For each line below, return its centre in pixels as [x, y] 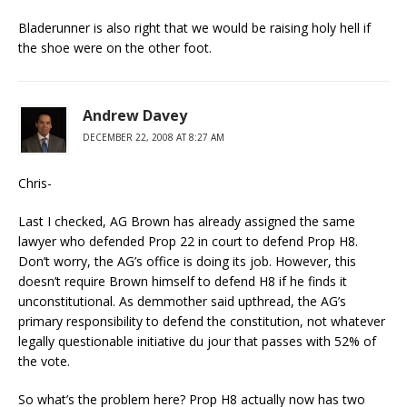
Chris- [35, 183]
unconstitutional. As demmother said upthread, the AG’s [182, 301]
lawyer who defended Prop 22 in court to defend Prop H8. [188, 241]
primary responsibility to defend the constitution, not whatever [202, 321]
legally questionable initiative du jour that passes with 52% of [197, 341]
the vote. [44, 361]
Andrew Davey [135, 115]
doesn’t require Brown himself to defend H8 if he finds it [183, 281]
